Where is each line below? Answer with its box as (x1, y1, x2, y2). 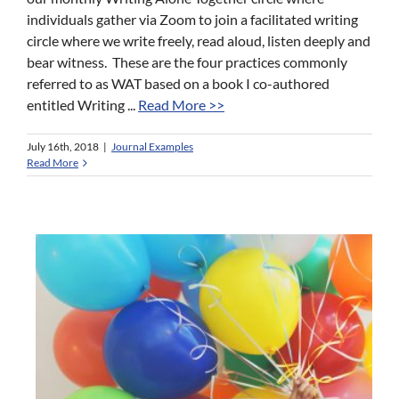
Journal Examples (111, 140, 193, 154)
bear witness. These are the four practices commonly (27, 53, 347, 71)
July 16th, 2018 (27, 140, 99, 154)
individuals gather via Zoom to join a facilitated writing (27, 11, 358, 28)
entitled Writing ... (27, 96, 138, 114)
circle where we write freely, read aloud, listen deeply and (27, 32, 370, 50)
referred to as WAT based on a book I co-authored (27, 75, 330, 93)
